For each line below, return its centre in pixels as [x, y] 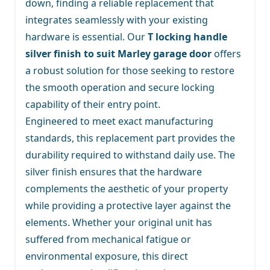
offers [226, 53]
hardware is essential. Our [86, 36]
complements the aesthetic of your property [127, 188]
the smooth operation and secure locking [120, 87]
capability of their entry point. [93, 104]
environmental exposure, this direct [107, 256]
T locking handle [187, 36]
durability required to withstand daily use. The [130, 155]
